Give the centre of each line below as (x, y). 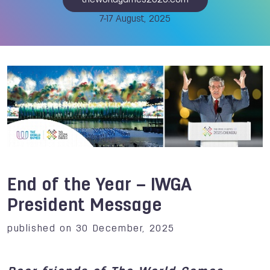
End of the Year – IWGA (99, 186)
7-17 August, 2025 (135, 19)
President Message (85, 206)
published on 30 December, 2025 (91, 229)
